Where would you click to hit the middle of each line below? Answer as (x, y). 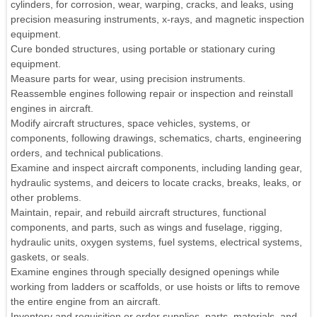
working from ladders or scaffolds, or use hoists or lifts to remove (155, 286)
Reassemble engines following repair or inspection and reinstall (152, 93)
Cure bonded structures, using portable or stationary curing (143, 48)
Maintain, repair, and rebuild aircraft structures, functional (138, 212)
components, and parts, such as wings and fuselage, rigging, (146, 227)
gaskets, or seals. (50, 257)
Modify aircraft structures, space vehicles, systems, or (131, 123)
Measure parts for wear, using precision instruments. (128, 78)
